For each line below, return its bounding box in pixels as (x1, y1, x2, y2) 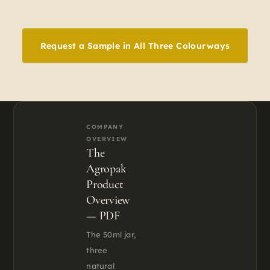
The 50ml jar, (86, 230, 136, 240)
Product (86, 177, 124, 192)
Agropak (86, 162, 127, 177)
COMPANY (86, 123, 124, 131)
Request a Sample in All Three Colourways (40, 40, 230, 51)
